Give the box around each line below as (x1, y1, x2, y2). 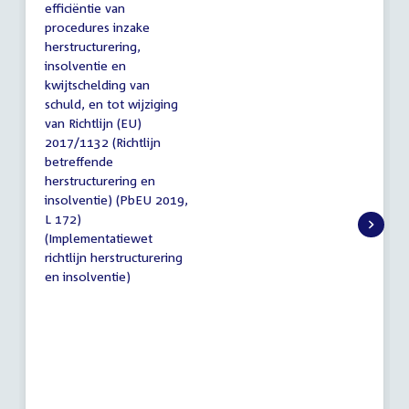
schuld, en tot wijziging (45, 95, 178, 111)
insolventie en (45, 57, 126, 73)
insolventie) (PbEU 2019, (45, 191, 188, 207)
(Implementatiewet (45, 229, 152, 246)
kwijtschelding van (45, 76, 150, 92)
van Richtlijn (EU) (45, 114, 142, 131)
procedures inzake (45, 18, 150, 35)
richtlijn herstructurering (45, 248, 183, 265)
